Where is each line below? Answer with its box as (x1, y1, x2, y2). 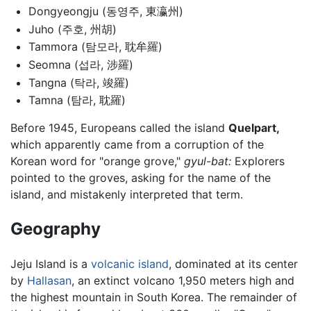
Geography (10, 219, 101, 239)
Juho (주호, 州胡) (28, 22, 117, 36)
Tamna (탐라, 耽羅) (28, 93, 126, 108)
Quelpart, (228, 121, 280, 135)
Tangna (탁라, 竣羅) (28, 75, 129, 90)
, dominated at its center (169, 256, 298, 271)
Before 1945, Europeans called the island (10, 121, 228, 135)
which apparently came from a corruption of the (10, 137, 264, 152)
